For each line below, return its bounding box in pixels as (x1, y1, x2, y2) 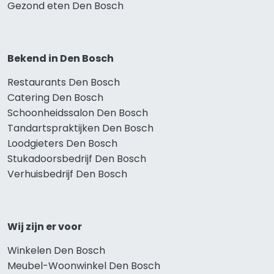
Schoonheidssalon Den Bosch (7, 106, 148, 120)
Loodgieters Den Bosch (7, 136, 117, 151)
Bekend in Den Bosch (7, 51, 114, 66)
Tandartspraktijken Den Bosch (7, 121, 154, 136)
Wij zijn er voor (7, 220, 82, 234)
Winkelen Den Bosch (7, 243, 105, 258)
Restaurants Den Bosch (7, 75, 120, 90)
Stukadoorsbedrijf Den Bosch (7, 152, 146, 166)
